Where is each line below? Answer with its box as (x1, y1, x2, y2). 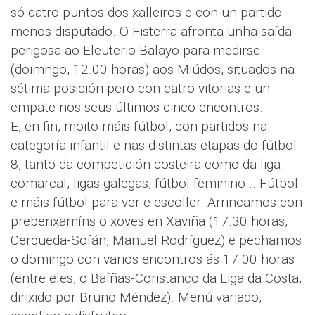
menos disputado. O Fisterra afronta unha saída (11, 23, 292, 40)
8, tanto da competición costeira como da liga (11, 156, 281, 173)
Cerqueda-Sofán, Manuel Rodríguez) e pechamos (11, 232, 302, 249)
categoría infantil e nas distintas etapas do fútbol (11, 137, 297, 154)
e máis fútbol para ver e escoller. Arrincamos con (11, 194, 302, 211)
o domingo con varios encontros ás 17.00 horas (11, 251, 295, 268)
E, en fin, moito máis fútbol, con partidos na (11, 118, 267, 135)
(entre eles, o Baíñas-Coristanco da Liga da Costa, (11, 270, 302, 287)
